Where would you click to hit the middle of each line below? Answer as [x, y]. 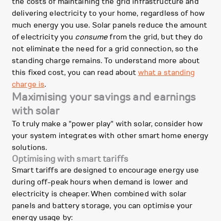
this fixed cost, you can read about [75, 73]
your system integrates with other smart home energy [110, 136]
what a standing [166, 73]
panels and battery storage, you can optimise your [102, 206]
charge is [28, 85]
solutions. [30, 148]
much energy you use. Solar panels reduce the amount [110, 25]
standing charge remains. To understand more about [106, 61]
